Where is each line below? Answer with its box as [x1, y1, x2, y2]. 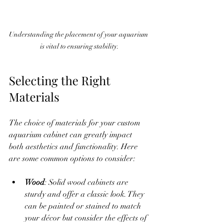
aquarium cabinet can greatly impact [9, 129, 134, 140]
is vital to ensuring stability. [40, 42, 119, 51]
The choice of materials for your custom [9, 117, 142, 128]
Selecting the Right [9, 72, 113, 88]
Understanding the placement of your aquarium [9, 30, 150, 39]
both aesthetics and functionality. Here [9, 141, 140, 152]
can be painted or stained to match [25, 201, 143, 211]
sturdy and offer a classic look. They [25, 189, 146, 199]
